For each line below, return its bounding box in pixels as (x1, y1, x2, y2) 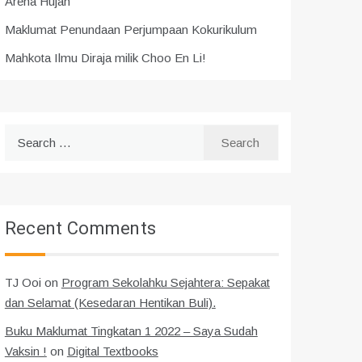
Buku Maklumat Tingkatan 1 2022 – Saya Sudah (4, 324, 258, 338)
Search (3, 127, 42, 141)
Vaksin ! (4, 344, 47, 358)
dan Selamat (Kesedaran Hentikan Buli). (4, 296, 216, 309)
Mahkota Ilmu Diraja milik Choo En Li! (4, 51, 206, 65)
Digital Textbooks (66, 344, 158, 358)
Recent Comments (4, 216, 157, 242)
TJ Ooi (4, 276, 41, 289)
